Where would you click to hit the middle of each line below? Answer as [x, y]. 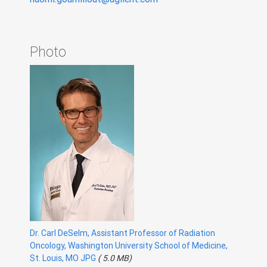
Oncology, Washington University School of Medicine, [129, 246]
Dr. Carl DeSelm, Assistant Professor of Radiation [122, 233]
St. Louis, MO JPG [63, 258]
